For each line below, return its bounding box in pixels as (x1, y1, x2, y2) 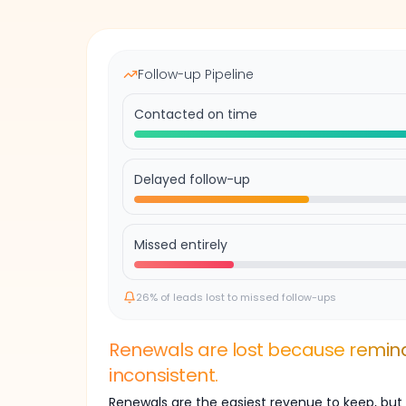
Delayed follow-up (134, 170, 250, 188)
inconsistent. (109, 362, 218, 388)
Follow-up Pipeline (138, 65, 254, 83)
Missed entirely (134, 236, 227, 254)
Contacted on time (134, 105, 257, 123)
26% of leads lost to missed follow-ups (136, 290, 336, 304)
